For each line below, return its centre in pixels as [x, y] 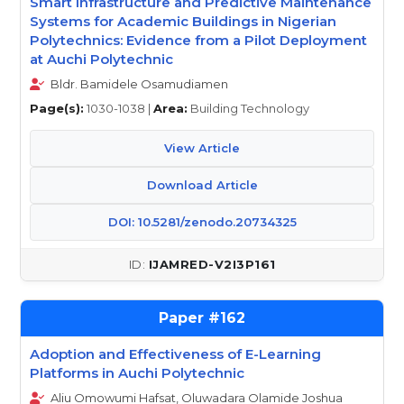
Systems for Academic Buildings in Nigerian [183, 21]
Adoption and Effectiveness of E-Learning [175, 354]
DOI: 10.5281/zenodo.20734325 [202, 222]
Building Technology [248, 108]
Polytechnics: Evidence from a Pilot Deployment [198, 40]
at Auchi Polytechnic [101, 59]
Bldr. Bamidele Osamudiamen [138, 84]
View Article [202, 148]
